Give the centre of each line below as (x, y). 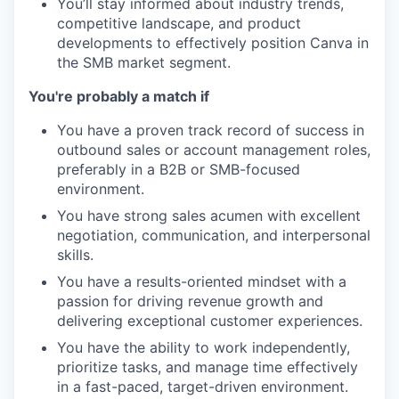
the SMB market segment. (144, 62)
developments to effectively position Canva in (213, 42)
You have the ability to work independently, (204, 347)
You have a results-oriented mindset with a (202, 281)
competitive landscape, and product (179, 23)
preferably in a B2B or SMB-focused (179, 169)
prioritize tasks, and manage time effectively (208, 366)
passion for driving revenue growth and (190, 301)
